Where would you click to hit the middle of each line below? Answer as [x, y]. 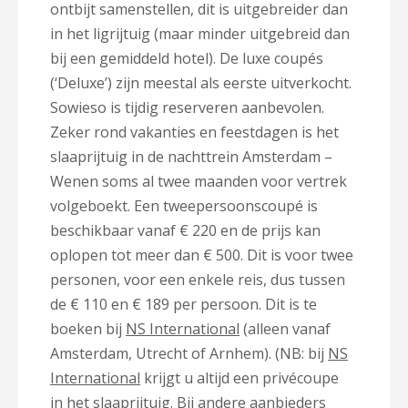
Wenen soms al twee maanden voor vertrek [199, 181]
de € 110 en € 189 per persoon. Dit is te [184, 304]
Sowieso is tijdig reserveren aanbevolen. [187, 107]
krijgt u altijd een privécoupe [240, 378]
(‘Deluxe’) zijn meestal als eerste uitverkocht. [201, 83]
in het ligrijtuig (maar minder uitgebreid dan [200, 34]
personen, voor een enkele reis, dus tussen [198, 280]
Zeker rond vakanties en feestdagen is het [194, 132]
